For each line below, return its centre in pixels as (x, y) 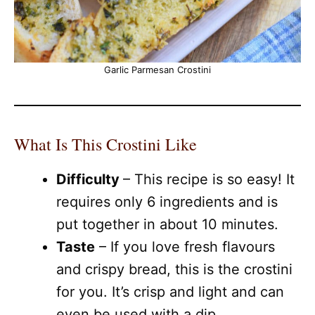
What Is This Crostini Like (105, 144)
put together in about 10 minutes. (167, 224)
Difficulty (90, 179)
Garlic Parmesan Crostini (157, 70)
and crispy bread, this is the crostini (174, 269)
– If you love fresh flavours (185, 247)
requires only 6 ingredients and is (167, 202)
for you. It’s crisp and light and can (170, 292)
